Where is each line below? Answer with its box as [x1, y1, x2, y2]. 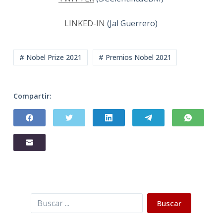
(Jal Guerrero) [107, 18, 158, 29]
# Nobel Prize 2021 [19, 53, 82, 62]
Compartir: [13, 91, 52, 101]
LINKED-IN [64, 18, 107, 29]
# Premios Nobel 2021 [98, 53, 171, 62]
